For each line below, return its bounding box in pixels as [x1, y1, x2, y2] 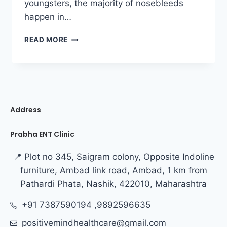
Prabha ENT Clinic [10, 129, 74, 140]
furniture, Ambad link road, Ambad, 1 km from [20, 165, 207, 176]
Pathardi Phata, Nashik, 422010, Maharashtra [20, 179, 207, 190]
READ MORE [24, 35, 68, 44]
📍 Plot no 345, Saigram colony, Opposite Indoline [13, 152, 214, 162]
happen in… [24, 12, 71, 22]
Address [10, 105, 41, 116]
